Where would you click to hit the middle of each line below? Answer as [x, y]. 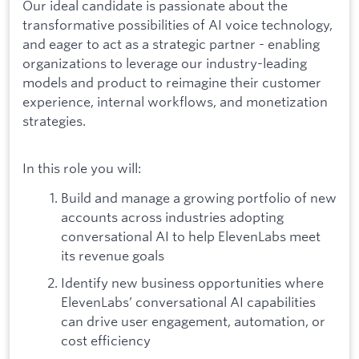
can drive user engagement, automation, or [193, 321]
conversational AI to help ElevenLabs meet [191, 236]
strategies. [54, 120]
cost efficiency [106, 341]
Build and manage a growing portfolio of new [199, 198]
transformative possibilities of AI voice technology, [177, 24]
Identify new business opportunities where [192, 283]
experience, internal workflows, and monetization [175, 101]
